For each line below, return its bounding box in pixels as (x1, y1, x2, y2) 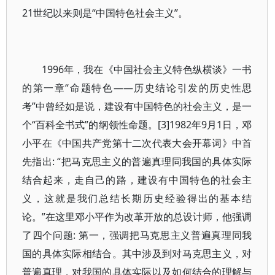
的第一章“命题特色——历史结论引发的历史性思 (22, 81, 252, 95)
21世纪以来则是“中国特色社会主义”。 (22, 6, 188, 20)
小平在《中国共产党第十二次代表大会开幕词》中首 (22, 136, 252, 150)
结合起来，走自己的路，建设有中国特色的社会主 (22, 173, 252, 187)
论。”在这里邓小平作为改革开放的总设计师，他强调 (22, 210, 252, 223)
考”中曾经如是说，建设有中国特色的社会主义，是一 (22, 99, 252, 113)
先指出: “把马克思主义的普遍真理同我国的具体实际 (22, 155, 252, 168)
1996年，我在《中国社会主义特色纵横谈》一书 (42, 63, 252, 76)
